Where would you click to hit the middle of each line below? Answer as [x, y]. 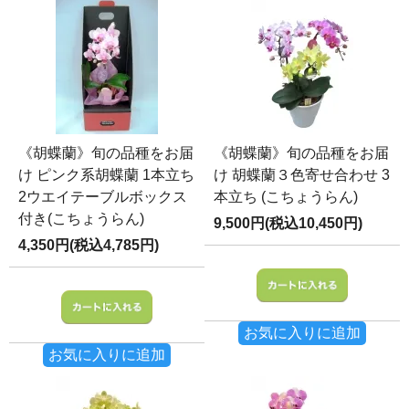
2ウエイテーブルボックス [103, 196]
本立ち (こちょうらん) [286, 196]
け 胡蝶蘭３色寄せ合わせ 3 [302, 174]
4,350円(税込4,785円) [89, 245]
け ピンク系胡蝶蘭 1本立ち [106, 174]
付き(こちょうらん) [81, 218]
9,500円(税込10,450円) [288, 223]
